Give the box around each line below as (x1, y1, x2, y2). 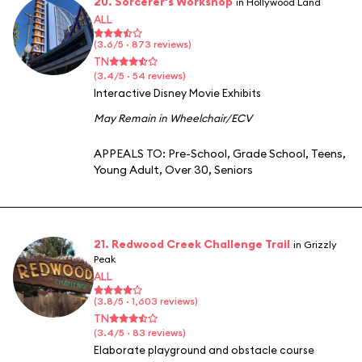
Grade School (233, 145, 305, 161)
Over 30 (165, 162, 208, 177)
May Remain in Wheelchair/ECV (94, 111, 252, 124)
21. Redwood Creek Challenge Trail (94, 236, 290, 251)
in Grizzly (293, 238, 337, 250)
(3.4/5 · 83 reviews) (94, 326, 186, 339)
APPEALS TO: (94, 145, 168, 161)
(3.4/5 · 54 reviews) (94, 69, 186, 82)
